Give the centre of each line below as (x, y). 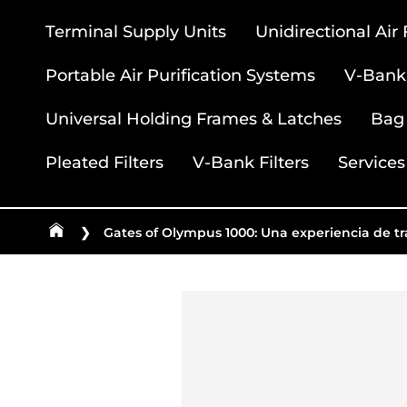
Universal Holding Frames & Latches (193, 119)
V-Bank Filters (250, 162)
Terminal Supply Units (135, 31)
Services (371, 162)
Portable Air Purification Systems (180, 75)
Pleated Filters (104, 162)
